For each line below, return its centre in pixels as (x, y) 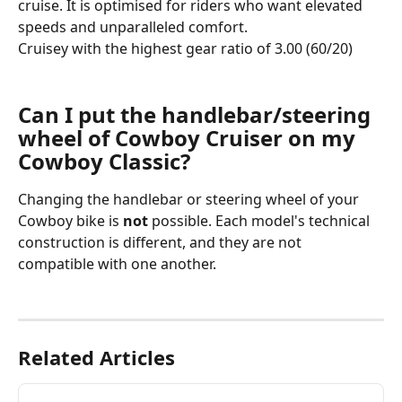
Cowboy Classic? (104, 162)
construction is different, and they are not (162, 243)
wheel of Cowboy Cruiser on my (189, 138)
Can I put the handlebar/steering (197, 115)
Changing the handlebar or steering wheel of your (190, 200)
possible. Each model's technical (261, 221)
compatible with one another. (117, 264)
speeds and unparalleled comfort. (133, 27)
